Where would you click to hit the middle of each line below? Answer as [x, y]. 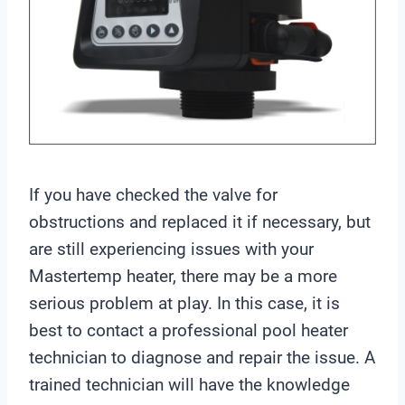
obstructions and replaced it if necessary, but [200, 221]
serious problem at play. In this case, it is [184, 303]
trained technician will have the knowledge [189, 384]
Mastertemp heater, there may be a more [183, 276]
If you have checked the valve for [153, 194]
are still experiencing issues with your [171, 249]
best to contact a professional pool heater [188, 330]
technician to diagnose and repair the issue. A [202, 357]
